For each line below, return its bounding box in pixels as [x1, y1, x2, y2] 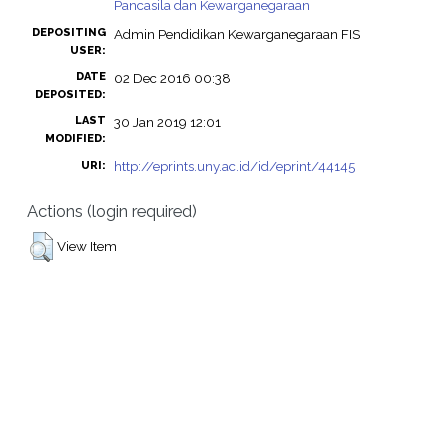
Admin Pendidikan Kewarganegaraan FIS [113, 25, 360, 42]
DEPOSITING [31, 25, 106, 39]
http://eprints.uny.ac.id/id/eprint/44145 [113, 157, 355, 174]
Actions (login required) [26, 200, 197, 221]
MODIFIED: [44, 131, 106, 145]
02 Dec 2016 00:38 [113, 69, 231, 86]
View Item [56, 237, 117, 254]
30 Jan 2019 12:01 [113, 113, 221, 130]
